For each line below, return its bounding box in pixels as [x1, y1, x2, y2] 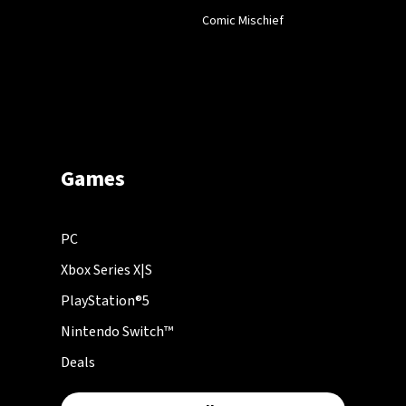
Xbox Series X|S [61, 259, 153, 280]
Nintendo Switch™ [61, 321, 174, 342]
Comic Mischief [201, 12, 284, 31]
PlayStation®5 [61, 290, 150, 311]
